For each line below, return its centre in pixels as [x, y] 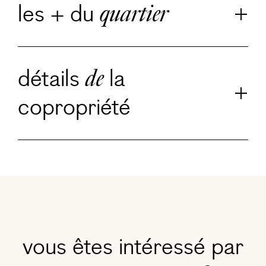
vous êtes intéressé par [133, 247]
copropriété [74, 107]
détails [52, 79]
